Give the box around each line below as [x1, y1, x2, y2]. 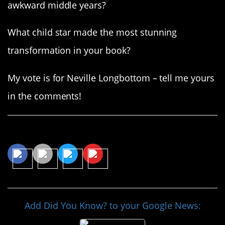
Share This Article [8, 123, 110, 141]
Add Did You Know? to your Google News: [24, 199, 201, 211]
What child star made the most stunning [8, 26, 177, 39]
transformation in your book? [8, 44, 131, 57]
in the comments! [8, 89, 82, 102]
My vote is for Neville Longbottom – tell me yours [8, 71, 214, 84]
